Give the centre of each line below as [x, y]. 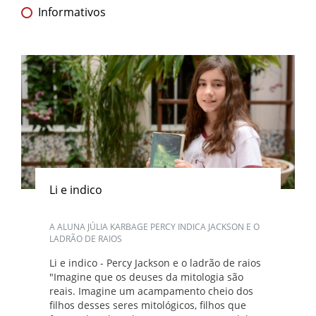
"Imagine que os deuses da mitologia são [146, 276]
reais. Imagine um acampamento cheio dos [151, 291]
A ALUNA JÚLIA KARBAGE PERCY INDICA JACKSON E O [154, 226]
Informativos [72, 12]
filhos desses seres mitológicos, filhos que [148, 305]
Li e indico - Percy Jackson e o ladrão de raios [155, 262]
